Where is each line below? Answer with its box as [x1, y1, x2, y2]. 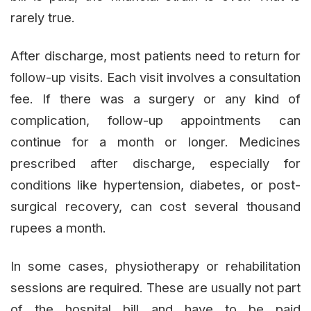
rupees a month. [10, 220, 106, 236]
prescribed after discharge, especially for [10, 155, 301, 171]
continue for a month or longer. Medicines [10, 134, 301, 150]
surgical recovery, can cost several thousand [10, 199, 301, 215]
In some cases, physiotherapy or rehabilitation [10, 258, 301, 274]
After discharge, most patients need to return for [10, 48, 301, 64]
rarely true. [10, 10, 75, 26]
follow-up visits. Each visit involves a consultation [10, 69, 301, 85]
